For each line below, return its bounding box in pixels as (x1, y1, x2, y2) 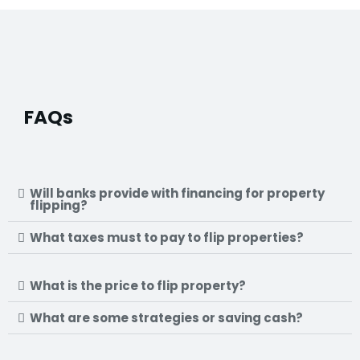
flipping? (30, 197, 88, 215)
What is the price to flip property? (30, 277, 246, 295)
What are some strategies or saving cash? (30, 309, 303, 327)
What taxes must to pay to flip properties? (30, 229, 304, 247)
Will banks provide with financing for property (30, 185, 325, 202)
